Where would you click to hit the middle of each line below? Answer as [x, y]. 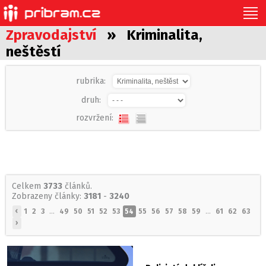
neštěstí [33, 52]
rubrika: [94, 81]
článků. [77, 186]
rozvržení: [97, 118]
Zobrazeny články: [48, 196]
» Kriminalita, [149, 35]
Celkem [28, 186]
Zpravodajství [51, 35]
